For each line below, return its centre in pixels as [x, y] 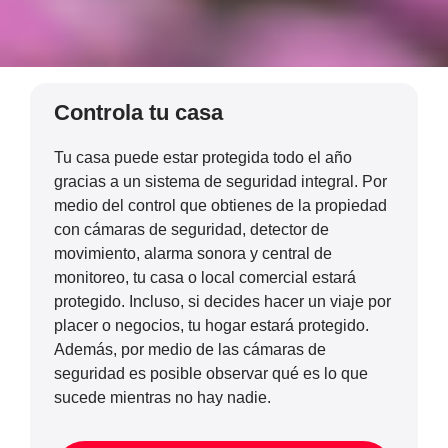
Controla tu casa [138, 112]
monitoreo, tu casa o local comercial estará [205, 277]
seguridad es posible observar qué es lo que [211, 373]
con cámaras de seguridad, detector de [191, 229]
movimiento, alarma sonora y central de [193, 253]
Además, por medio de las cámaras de [190, 349]
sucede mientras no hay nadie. [162, 397]
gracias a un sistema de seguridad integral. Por [220, 181]
